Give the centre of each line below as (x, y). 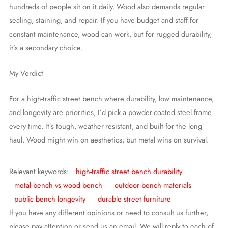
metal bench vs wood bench (58, 185)
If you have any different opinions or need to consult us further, (108, 213)
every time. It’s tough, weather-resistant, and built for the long (105, 126)
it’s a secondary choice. (46, 47)
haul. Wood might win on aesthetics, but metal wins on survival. (109, 140)
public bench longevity (50, 199)
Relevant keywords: (40, 172)
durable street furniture (134, 199)
